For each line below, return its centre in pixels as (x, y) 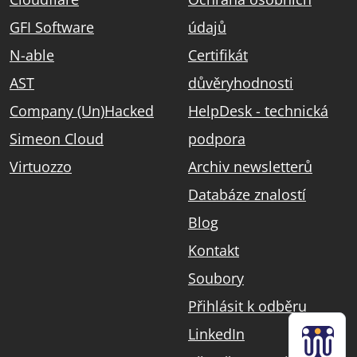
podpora (217, 138)
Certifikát (218, 55)
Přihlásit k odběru (247, 306)
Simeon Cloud (57, 138)
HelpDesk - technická (258, 110)
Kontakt (214, 250)
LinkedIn (216, 333)
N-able (32, 55)
